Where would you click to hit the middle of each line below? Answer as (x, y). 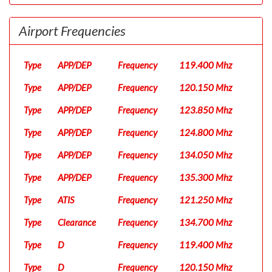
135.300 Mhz (206, 177)
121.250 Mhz (206, 200)
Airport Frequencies (72, 31)
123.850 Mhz (206, 110)
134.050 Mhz (206, 155)
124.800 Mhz (206, 132)
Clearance (77, 222)
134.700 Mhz (206, 222)
